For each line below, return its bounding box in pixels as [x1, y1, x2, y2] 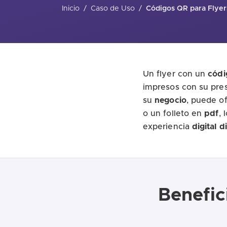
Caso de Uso [91, 5, 135, 12]
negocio [155, 96, 186, 104]
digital [192, 122, 217, 131]
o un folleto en [143, 109, 205, 118]
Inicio [62, 5, 80, 12]
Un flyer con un [143, 69, 208, 78]
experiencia [143, 122, 192, 131]
